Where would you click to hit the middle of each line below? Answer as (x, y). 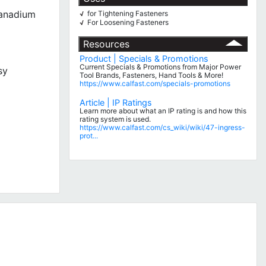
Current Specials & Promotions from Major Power (161, 66)
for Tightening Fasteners (128, 13)
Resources (106, 44)
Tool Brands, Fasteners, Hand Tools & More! (152, 75)
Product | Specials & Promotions (144, 58)
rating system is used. (115, 119)
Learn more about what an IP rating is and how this (163, 110)
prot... (89, 135)
